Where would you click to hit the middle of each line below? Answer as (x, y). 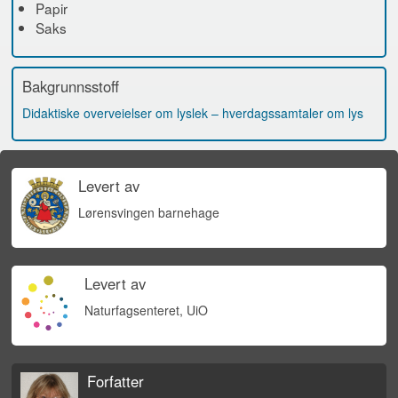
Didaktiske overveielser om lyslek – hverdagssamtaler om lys (193, 112)
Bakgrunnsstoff (71, 86)
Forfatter (115, 381)
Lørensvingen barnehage (148, 212)
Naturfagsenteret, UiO (146, 310)
